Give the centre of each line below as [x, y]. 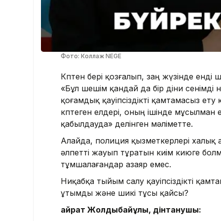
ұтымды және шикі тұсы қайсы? [125, 193]
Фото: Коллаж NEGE [91, 56]
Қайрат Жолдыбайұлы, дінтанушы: [131, 209]
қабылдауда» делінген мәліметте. [127, 124]
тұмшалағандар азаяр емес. [116, 164]
